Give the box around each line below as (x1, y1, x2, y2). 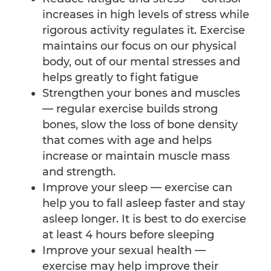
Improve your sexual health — (42, 244, 206, 258)
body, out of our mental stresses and (42, 55, 240, 69)
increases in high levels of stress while (42, 8, 249, 22)
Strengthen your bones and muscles (42, 87, 240, 100)
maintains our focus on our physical (42, 39, 237, 53)
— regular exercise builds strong (42, 102, 218, 116)
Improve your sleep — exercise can (42, 181, 232, 195)
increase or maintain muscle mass (42, 149, 230, 163)
